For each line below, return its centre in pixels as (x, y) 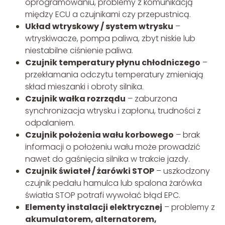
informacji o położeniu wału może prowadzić (113, 147)
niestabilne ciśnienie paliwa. (79, 51)
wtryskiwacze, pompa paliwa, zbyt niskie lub (110, 39)
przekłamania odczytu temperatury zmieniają (114, 75)
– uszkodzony (182, 171)
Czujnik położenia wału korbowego (99, 135)
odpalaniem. (50, 123)
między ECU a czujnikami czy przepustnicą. (108, 15)
